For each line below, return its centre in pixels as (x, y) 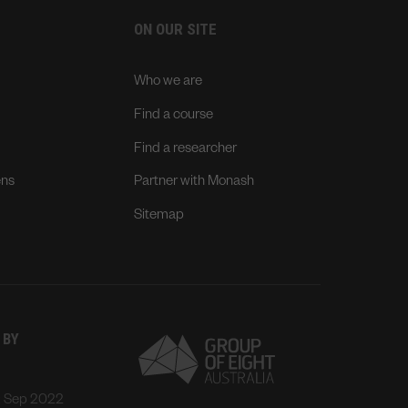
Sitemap (159, 217)
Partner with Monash (194, 183)
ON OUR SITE (176, 29)
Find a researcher (186, 149)
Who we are (168, 82)
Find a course (174, 116)
